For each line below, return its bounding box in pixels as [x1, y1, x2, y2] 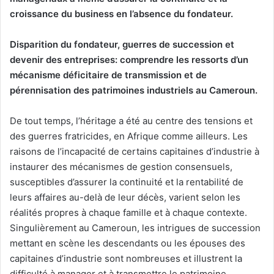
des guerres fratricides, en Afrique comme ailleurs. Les [10, 130, 248, 143]
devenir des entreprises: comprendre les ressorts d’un [10, 54, 248, 66]
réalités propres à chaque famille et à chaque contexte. [10, 207, 247, 219]
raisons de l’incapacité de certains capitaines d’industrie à [10, 146, 259, 158]
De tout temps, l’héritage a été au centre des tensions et [10, 115, 253, 127]
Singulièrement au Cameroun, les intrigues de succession [10, 222, 261, 234]
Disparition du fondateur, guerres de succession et [10, 39, 234, 51]
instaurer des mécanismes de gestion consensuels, [10, 161, 232, 173]
